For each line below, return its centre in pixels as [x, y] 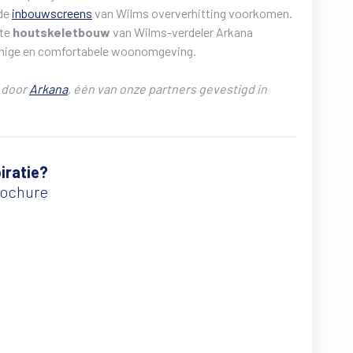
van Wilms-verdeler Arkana [183, 32]
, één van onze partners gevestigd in [167, 89]
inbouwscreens [52, 13]
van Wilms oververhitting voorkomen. [192, 13]
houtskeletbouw [63, 32]
